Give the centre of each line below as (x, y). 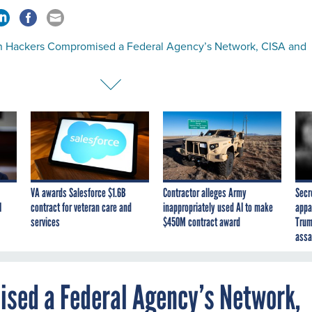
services (45, 222)
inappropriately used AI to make (218, 207)
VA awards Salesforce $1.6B (78, 193)
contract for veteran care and (81, 207)
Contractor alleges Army (205, 193)
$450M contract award (202, 222)
